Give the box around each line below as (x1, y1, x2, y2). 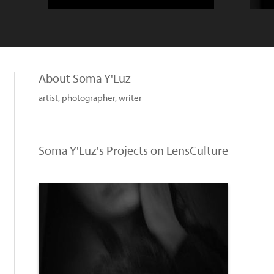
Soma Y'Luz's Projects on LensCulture (39, 143, 228, 158)
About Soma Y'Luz (39, 70, 131, 86)
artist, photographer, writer (39, 92, 142, 103)
